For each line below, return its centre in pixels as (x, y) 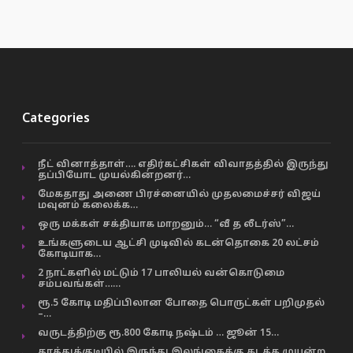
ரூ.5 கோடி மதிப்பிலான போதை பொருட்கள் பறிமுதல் (181, 303)
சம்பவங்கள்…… (79, 284)
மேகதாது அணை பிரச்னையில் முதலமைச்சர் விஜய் (179, 195)
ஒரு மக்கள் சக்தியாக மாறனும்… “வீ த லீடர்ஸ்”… (165, 225)
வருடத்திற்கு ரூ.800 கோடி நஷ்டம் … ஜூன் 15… (158, 333)
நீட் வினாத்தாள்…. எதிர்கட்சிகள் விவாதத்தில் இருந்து (183, 165)
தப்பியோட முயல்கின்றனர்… (114, 176)
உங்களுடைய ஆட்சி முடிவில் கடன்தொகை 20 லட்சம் (178, 243)
